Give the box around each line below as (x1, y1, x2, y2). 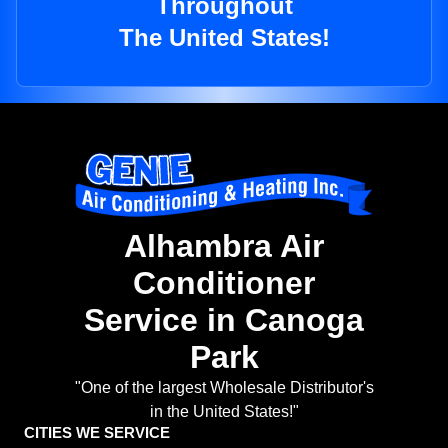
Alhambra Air (124, 228, 324, 265)
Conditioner (133, 265, 315, 302)
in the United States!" (149, 403, 299, 421)
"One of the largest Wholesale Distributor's (74, 379, 374, 397)
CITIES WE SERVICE (24, 424, 170, 442)
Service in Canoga (84, 302, 364, 339)
